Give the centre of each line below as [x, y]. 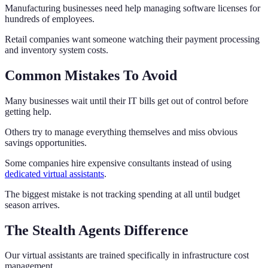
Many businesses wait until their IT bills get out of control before [127, 100]
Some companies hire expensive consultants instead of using [118, 163]
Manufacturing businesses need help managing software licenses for [133, 8]
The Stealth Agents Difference [97, 230]
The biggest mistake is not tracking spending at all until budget [122, 194]
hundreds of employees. [50, 19]
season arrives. [32, 205]
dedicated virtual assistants [54, 173]
